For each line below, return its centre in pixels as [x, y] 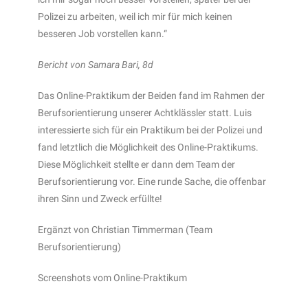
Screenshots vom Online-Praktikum [112, 277]
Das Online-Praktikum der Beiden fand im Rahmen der [151, 95]
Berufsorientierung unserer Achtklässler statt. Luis [145, 112]
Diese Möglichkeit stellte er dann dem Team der [136, 164]
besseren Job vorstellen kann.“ [102, 33]
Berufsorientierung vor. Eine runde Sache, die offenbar [152, 181]
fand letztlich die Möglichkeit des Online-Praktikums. [148, 147]
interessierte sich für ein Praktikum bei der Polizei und [150, 130]
